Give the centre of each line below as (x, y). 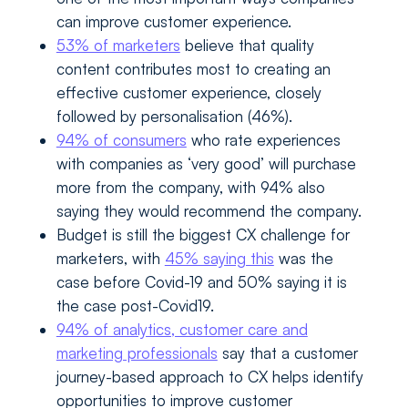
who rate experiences (263, 140)
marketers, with (110, 259)
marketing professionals (137, 353)
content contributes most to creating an (193, 69)
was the (303, 259)
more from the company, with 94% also (190, 188)
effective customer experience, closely (189, 93)
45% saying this (219, 259)
